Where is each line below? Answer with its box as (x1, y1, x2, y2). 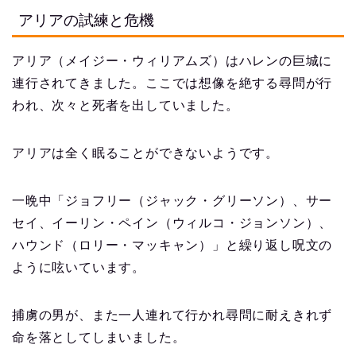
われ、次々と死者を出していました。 (12, 98, 239, 112)
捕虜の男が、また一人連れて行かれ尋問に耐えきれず (12, 308, 333, 322)
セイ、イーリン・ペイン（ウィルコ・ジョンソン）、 (12, 215, 333, 230)
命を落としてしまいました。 (12, 330, 186, 344)
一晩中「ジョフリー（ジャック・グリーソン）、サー (12, 193, 333, 207)
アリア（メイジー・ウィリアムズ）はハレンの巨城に (12, 53, 333, 68)
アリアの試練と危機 (18, 11, 154, 29)
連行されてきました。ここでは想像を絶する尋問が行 (12, 75, 333, 90)
